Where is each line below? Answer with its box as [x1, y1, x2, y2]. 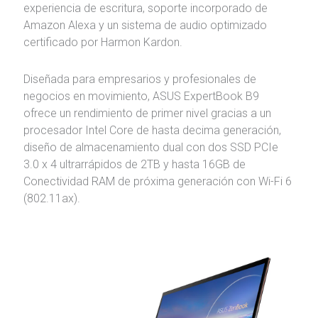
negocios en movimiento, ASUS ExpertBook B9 [23, 89, 259, 103]
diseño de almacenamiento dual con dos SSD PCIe [23, 140, 278, 154]
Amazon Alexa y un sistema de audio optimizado [23, 18, 267, 32]
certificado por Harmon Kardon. [23, 35, 182, 49]
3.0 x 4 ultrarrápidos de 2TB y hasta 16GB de [23, 157, 246, 171]
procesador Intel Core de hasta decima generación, [23, 123, 281, 137]
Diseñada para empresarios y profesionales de [23, 72, 256, 86]
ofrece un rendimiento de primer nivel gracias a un [23, 106, 271, 120]
